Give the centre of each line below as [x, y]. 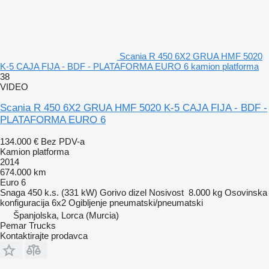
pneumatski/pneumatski [156, 202]
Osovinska [246, 192]
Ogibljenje [88, 202]
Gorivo [113, 192]
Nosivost [166, 192]
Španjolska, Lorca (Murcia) [66, 215]
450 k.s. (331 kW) [62, 192]
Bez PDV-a [63, 141]
